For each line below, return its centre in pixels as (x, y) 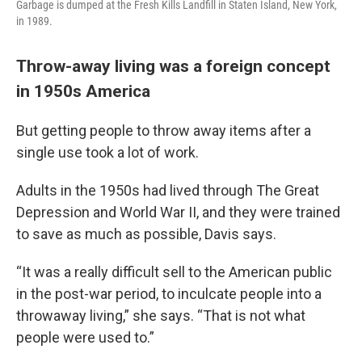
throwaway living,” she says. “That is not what (161, 316)
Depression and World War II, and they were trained (178, 212)
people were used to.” (85, 337)
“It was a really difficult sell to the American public (174, 272)
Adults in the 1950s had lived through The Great (168, 190)
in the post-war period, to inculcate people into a (169, 294)
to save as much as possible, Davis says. (146, 234)
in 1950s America (83, 91)
